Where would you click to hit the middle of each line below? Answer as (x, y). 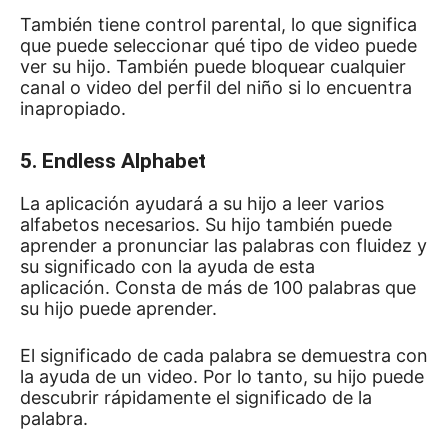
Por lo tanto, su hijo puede (313, 376)
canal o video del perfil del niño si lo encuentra (216, 87)
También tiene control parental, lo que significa (218, 24)
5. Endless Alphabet (113, 161)
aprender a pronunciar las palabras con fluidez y (223, 245)
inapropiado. (75, 108)
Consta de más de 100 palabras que (265, 287)
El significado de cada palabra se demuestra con (224, 355)
